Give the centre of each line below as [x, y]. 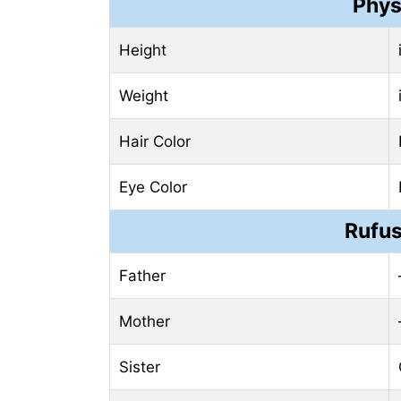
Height [143, 51]
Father [142, 276]
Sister [140, 367]
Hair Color [155, 142]
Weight [144, 96]
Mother [145, 322]
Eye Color [153, 188]
